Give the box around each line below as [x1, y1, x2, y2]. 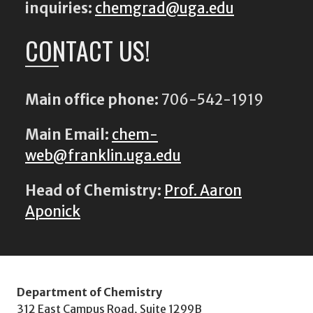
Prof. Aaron [164, 182, 242, 201]
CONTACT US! [25, 31, 150, 68]
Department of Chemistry [17, 285, 162, 300]
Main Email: [25, 125, 109, 144]
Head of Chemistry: [25, 182, 164, 201]
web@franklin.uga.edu [25, 146, 181, 165]
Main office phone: [25, 90, 159, 109]
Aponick [25, 203, 80, 221]
